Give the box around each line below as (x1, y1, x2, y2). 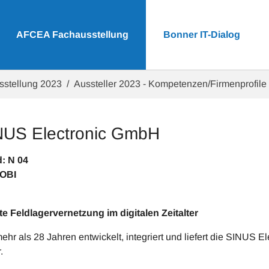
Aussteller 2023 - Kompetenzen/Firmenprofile (74, 79, 267, 89)
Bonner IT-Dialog (163, 29, 240, 40)
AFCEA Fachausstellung (16, 29, 129, 40)
